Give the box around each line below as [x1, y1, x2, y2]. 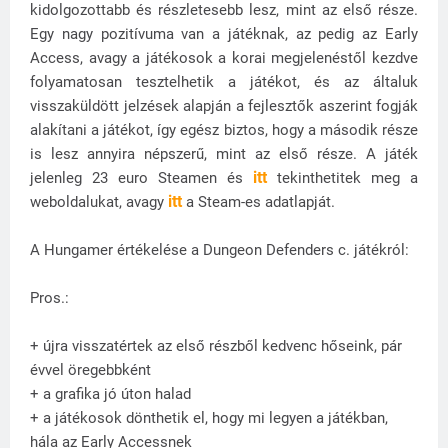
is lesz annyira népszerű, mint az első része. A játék [30, 145, 418, 164]
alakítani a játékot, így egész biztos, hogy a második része [30, 121, 418, 140]
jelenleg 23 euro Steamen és [30, 169, 253, 188]
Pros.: [30, 289, 69, 308]
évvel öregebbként [30, 361, 151, 380]
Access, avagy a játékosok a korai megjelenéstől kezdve [30, 49, 418, 68]
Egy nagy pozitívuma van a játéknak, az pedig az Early [30, 25, 418, 44]
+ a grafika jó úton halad [30, 385, 191, 404]
